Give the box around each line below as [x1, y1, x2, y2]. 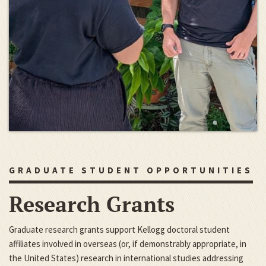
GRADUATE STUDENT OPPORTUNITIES [9, 164, 253, 176]
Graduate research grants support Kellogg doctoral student [9, 223, 230, 235]
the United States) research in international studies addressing [9, 252, 243, 264]
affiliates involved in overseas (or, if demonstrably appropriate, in [9, 237, 246, 249]
